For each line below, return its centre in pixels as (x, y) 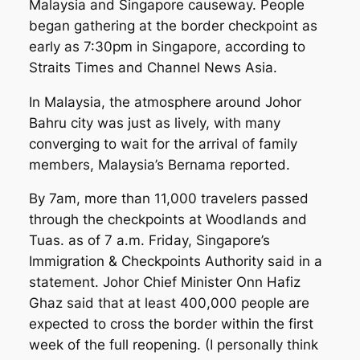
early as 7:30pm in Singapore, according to (167, 46)
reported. (258, 164)
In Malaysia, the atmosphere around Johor (165, 102)
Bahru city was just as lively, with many (154, 123)
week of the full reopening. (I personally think (173, 345)
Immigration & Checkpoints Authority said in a (175, 262)
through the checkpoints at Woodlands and (168, 220)
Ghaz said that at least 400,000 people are (169, 303)
